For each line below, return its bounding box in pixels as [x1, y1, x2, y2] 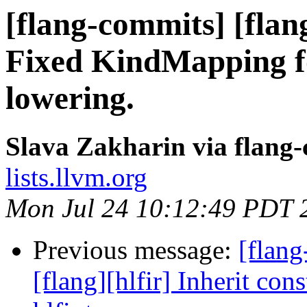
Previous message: [33, 235, 238, 265]
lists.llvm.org [5, 162, 147, 193]
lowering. [5, 80, 134, 116]
